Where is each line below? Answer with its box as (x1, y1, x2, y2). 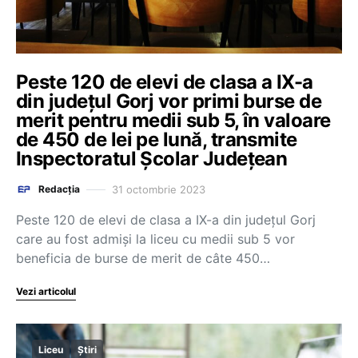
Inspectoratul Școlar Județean (16, 147, 288, 170)
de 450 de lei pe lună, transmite (16, 128, 297, 151)
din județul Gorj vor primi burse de (16, 89, 322, 113)
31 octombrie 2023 (112, 182, 205, 196)
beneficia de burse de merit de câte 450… (16, 250, 270, 266)
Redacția (38, 183, 80, 195)
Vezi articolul (16, 285, 76, 297)
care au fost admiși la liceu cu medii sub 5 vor (16, 231, 295, 247)
